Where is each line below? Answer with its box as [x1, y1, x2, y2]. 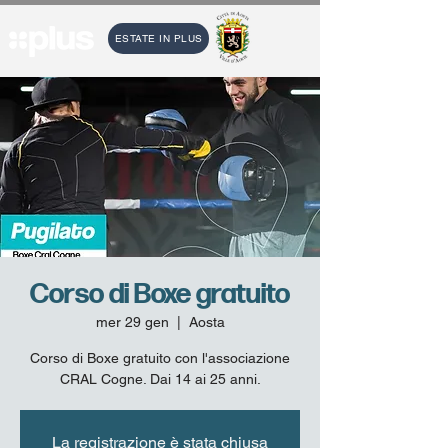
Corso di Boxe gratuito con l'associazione [30, 350, 290, 366]
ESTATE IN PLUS [114, 32, 203, 45]
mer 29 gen [95, 314, 169, 330]
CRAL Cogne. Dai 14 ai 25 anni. [59, 371, 261, 387]
